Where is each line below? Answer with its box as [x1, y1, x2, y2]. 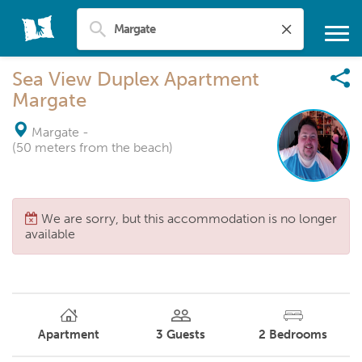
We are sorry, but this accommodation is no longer [41, 211, 337, 226]
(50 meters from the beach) [12, 140, 173, 155]
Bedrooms [269, 326, 328, 342]
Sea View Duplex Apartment [12, 67, 259, 90]
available [25, 226, 75, 242]
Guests [166, 326, 206, 342]
